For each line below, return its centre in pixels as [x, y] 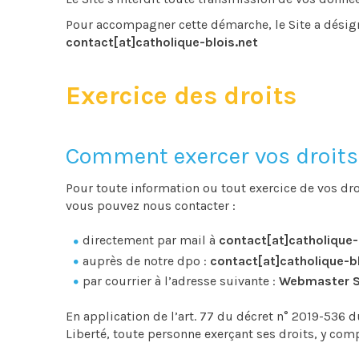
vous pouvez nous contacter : [151, 206]
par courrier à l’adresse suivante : [181, 280]
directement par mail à [151, 240]
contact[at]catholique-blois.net [162, 42]
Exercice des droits [181, 96]
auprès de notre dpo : [146, 260]
